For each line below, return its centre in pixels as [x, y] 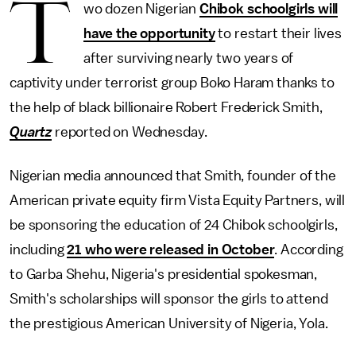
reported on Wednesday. [130, 132]
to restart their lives [278, 33]
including [39, 250]
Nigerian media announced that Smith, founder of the [173, 176]
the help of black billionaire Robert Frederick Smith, [166, 107]
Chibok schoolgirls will [269, 9]
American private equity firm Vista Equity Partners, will [178, 200]
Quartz [31, 132]
